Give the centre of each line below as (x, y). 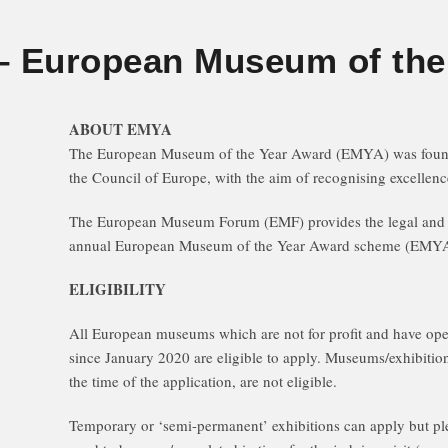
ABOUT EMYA (120, 129)
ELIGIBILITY (117, 289)
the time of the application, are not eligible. (203, 381)
